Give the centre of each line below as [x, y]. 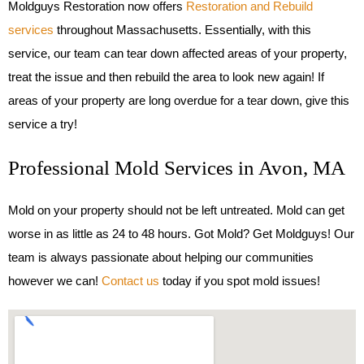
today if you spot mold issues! [241, 281]
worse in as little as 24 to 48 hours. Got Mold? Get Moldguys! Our [181, 234]
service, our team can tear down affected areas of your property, [178, 53]
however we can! [55, 281]
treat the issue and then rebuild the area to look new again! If [166, 77]
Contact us [130, 281]
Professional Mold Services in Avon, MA [177, 167]
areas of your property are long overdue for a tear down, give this [179, 100]
